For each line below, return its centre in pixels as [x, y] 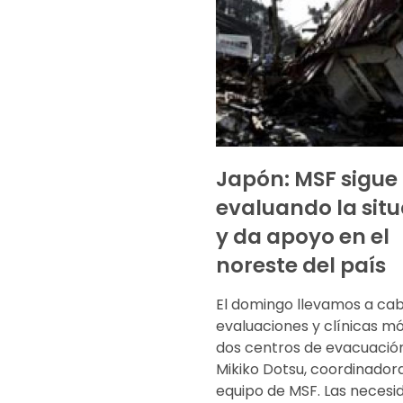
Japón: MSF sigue [307, 179]
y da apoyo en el [303, 236]
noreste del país [301, 265]
